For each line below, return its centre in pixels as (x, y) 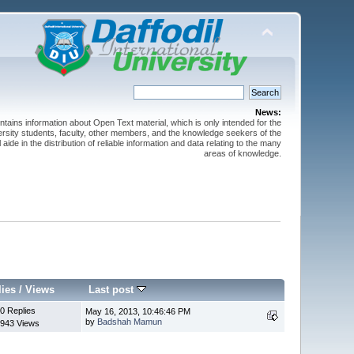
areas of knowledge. (242, 153)
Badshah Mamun (130, 321)
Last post (113, 289)
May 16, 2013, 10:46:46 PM (138, 311)
